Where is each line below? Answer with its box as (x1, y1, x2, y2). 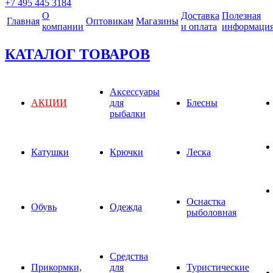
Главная (7, 16, 40, 26)
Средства (110, 250, 148, 261)
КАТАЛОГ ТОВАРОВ (5, 46, 150, 62)
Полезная (222, 10, 261, 21)
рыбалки (110, 108, 146, 119)
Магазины (136, 16, 179, 26)
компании (42, 21, 83, 32)
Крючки (110, 146, 143, 157)
